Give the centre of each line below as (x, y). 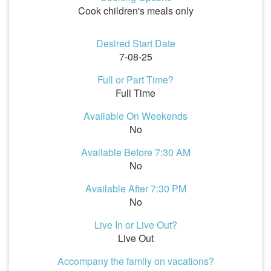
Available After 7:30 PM (135, 188)
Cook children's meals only (135, 11)
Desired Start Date (135, 43)
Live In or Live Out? (135, 225)
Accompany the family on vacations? (135, 261)
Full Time (135, 93)
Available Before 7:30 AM (135, 152)
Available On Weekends (135, 116)
